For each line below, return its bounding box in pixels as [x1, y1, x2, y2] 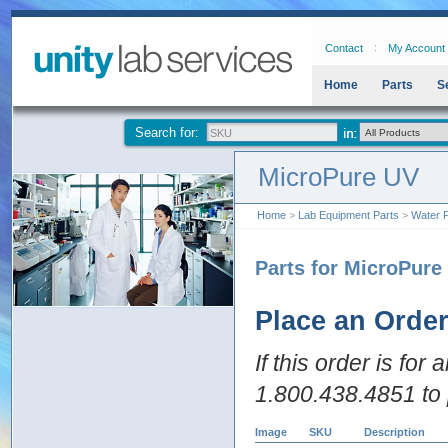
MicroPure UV [258, 162, 419, 192]
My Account [388, 42, 445, 54]
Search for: [135, 125, 199, 140]
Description [364, 426, 425, 438]
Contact [325, 42, 363, 54]
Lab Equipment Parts [298, 209, 399, 221]
